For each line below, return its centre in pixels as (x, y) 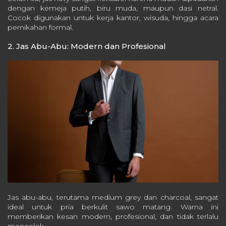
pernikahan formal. (40, 27)
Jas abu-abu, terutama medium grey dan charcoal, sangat (113, 197)
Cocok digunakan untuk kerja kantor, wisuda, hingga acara (113, 17)
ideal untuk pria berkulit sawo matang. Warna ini (113, 207)
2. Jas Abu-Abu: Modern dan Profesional (87, 46)
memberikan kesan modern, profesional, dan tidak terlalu (113, 216)
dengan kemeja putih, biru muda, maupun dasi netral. (113, 8)
